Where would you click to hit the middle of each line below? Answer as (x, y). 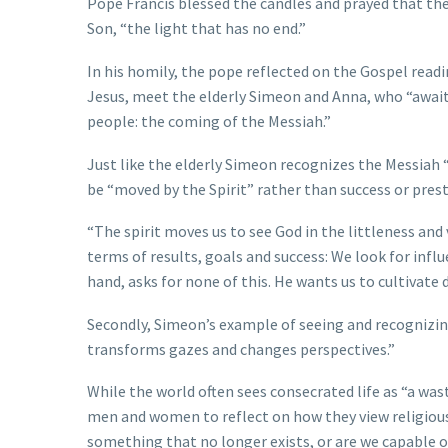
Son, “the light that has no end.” (196, 28)
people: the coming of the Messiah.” (209, 120)
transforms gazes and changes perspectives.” (241, 348)
